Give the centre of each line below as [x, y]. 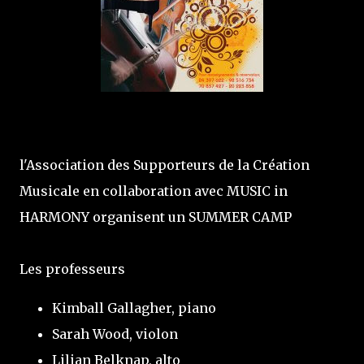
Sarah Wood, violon [115, 334]
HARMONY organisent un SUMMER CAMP [156, 217]
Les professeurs [72, 269]
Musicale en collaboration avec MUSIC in [154, 191]
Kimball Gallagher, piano [134, 308]
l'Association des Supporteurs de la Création [165, 165]
